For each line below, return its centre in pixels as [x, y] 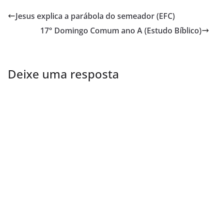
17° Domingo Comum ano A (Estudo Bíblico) [121, 30]
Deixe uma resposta [63, 74]
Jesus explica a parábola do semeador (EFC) [95, 16]
